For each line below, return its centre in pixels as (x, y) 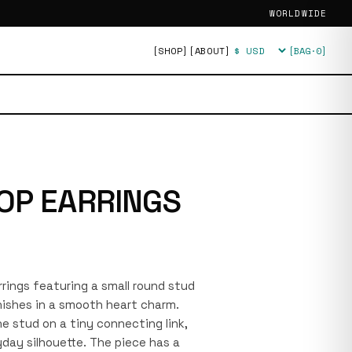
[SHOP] (170, 50)
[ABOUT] (209, 50)
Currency (255, 57)
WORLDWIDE (298, 13)
